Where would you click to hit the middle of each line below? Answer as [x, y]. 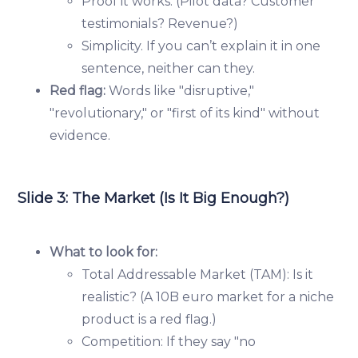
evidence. [80, 135]
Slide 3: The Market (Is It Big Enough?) [154, 198]
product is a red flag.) [149, 319]
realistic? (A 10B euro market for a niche [208, 296]
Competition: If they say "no [169, 341]
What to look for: [104, 252]
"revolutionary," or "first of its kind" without [185, 113]
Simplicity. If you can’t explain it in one [201, 46]
